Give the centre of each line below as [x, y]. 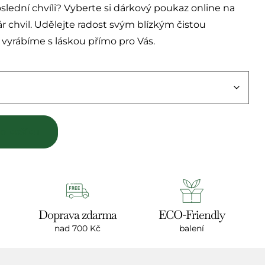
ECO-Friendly [192, 215]
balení [192, 229]
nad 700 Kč [77, 229]
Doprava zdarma [77, 215]
